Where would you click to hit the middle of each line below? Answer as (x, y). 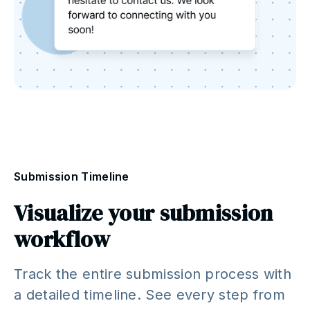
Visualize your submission (144, 213)
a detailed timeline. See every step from (149, 295)
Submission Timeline (72, 177)
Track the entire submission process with (153, 274)
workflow (62, 240)
